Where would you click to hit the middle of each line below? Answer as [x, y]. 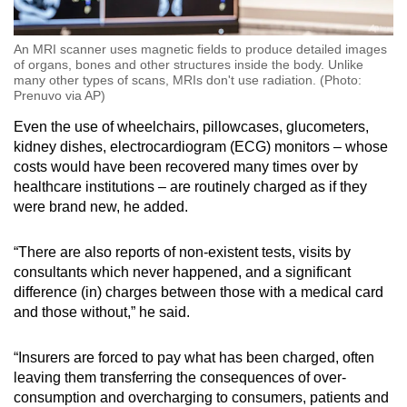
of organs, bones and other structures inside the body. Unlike [189, 65]
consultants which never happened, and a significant [182, 273]
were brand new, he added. [101, 207]
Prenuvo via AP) [60, 96]
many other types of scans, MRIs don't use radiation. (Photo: [188, 80]
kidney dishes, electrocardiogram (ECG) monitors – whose [201, 147]
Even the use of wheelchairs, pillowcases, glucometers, [191, 127]
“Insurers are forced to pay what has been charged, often [194, 358]
